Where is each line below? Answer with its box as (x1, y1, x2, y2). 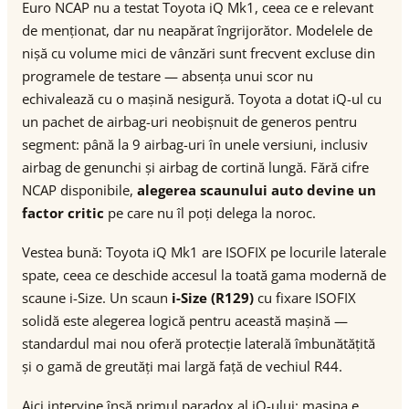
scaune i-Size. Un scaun (22, 288, 172, 307)
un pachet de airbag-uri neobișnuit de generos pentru (22, 112, 357, 131)
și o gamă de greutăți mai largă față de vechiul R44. (22, 357, 342, 375)
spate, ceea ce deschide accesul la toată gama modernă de (22, 266, 386, 284)
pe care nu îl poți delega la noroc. (104, 204, 316, 222)
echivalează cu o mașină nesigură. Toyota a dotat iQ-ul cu (22, 89, 382, 108)
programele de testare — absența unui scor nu (22, 67, 313, 85)
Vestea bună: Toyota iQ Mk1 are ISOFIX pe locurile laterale (22, 243, 386, 261)
